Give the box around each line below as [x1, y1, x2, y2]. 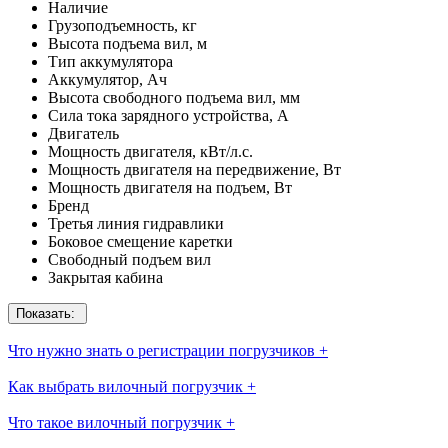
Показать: [16, 306, 79, 322]
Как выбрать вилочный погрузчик [8, 378, 243, 396]
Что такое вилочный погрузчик [8, 414, 222, 432]
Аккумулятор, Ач [48, 71, 167, 89]
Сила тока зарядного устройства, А [48, 107, 289, 125]
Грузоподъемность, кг [48, 17, 197, 35]
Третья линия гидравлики [48, 215, 224, 233]
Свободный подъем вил [48, 251, 211, 269]
